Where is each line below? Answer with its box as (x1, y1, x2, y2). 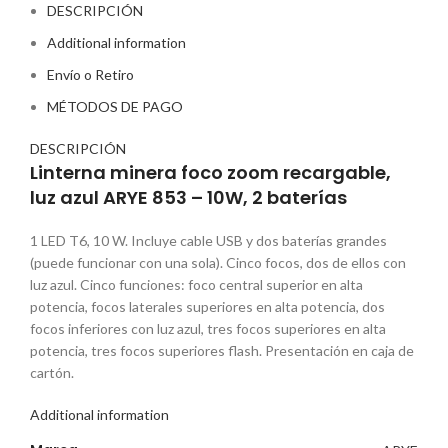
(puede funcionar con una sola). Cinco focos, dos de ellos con (30, 254, 406, 271)
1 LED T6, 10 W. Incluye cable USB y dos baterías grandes (30, 232, 387, 249)
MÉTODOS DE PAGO (47, 98, 183, 115)
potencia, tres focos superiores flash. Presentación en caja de (30, 342, 414, 359)
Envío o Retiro (47, 66, 134, 83)
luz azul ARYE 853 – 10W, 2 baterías (30, 185, 347, 210)
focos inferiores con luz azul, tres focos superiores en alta (30, 320, 386, 337)
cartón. (30, 364, 74, 381)
